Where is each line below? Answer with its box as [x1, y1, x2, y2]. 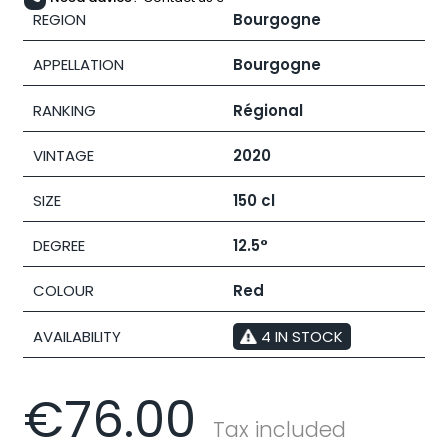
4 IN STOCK [261, 325, 343, 347]
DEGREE [33, 235, 85, 257]
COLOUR [33, 280, 94, 302]
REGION [33, 9, 86, 31]
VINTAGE [33, 144, 94, 166]
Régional [233, 99, 303, 121]
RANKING [33, 99, 96, 121]
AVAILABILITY [33, 325, 121, 347]
